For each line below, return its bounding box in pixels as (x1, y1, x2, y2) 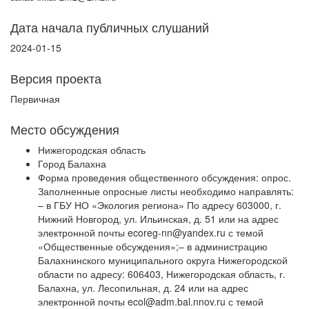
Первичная (10, 92, 60, 106)
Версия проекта (10, 69, 101, 87)
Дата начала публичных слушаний (10, 18, 209, 36)
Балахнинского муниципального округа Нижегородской (38, 253, 288, 267)
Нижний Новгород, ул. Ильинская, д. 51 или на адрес (38, 212, 279, 226)
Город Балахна (38, 157, 106, 170)
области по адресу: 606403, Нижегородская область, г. (38, 267, 286, 281)
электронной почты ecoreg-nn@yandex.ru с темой (38, 226, 263, 239)
